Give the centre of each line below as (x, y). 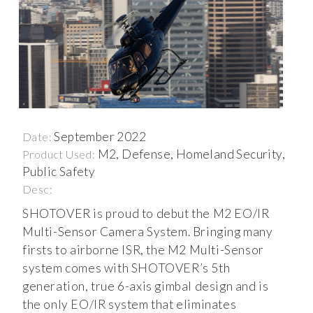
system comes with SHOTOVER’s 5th (126, 268)
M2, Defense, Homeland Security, (191, 154)
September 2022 (100, 137)
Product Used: (60, 154)
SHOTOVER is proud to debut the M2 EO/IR (146, 213)
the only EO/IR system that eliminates (130, 304)
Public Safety (59, 172)
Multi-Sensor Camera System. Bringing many (148, 232)
